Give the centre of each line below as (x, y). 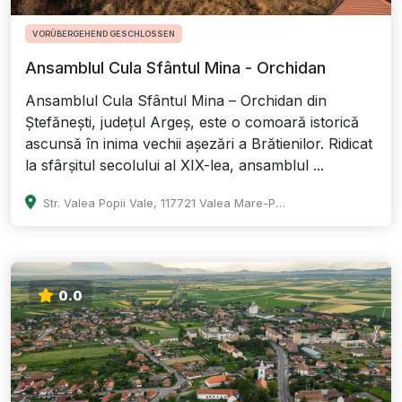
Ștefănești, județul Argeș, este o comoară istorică (192, 122)
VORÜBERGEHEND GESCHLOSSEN (104, 34)
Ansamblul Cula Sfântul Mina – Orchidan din (176, 101)
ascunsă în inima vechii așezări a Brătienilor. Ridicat (199, 144)
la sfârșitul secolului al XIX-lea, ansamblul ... (175, 166)
